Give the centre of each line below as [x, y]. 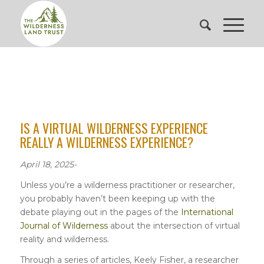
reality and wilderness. [64, 239]
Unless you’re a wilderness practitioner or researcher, [127, 185]
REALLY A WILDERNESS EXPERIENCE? [106, 142]
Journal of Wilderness [64, 225]
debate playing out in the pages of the [100, 212]
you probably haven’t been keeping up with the [117, 198]
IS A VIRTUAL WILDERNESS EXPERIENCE [114, 128]
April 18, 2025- [48, 164]
